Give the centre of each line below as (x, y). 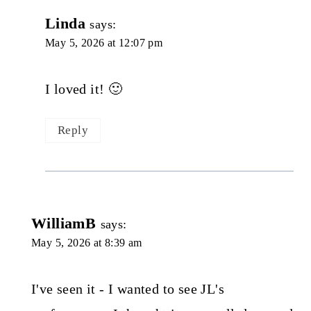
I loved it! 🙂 (84, 89)
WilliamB (64, 223)
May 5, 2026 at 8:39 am (86, 242)
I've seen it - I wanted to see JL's (127, 288)
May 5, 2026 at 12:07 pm (104, 43)
